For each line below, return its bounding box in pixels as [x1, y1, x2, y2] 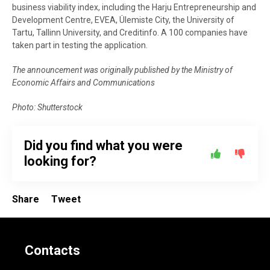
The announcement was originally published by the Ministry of [12, 65, 233, 75]
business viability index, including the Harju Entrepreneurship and [12, 2, 256, 12]
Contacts [25, 243, 80, 258]
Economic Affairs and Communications [12, 78, 155, 87]
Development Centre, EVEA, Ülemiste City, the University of [12, 15, 234, 25]
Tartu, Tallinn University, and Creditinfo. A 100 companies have [12, 28, 248, 37]
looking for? [24, 154, 96, 169]
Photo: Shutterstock [12, 102, 83, 112]
